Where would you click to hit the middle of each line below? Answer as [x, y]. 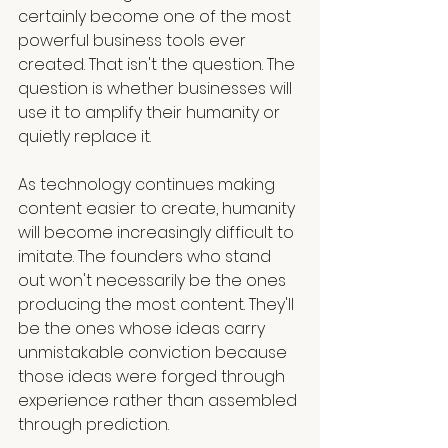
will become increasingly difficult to [158, 233]
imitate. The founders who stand [146, 257]
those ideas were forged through [153, 377]
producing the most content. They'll [158, 305]
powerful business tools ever [134, 41]
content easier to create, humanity [158, 209]
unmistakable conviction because [154, 353]
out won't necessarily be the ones [154, 281]
